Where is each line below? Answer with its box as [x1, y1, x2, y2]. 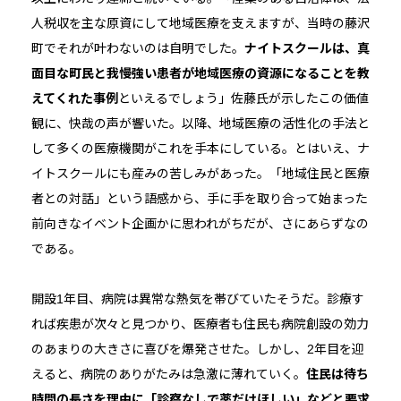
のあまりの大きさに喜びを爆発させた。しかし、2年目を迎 [30, 342, 364, 357]
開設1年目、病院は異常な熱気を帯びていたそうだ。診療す [30, 292, 364, 307]
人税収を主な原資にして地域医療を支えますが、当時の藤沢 [30, 16, 370, 31]
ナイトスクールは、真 [243, 41, 370, 56]
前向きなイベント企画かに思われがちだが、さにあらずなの [30, 217, 369, 232]
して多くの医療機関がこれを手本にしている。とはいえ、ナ [30, 141, 370, 157]
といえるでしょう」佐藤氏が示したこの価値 [117, 91, 369, 107]
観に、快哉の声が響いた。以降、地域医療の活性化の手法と [30, 116, 370, 132]
